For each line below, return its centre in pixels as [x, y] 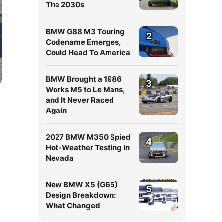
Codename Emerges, [83, 42]
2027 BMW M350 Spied [88, 137]
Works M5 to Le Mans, [85, 89]
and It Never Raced [80, 100]
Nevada [60, 158]
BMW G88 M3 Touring [85, 31]
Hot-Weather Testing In [88, 147]
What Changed [73, 205]
